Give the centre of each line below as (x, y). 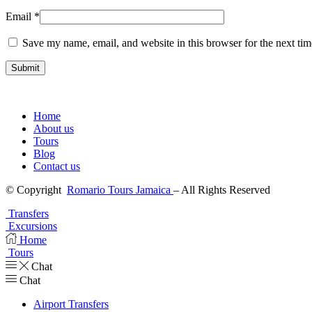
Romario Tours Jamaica (120, 189)
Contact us (57, 166)
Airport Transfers (71, 304)
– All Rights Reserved (223, 189)
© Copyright (36, 189)
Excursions (33, 226)
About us (54, 128)
